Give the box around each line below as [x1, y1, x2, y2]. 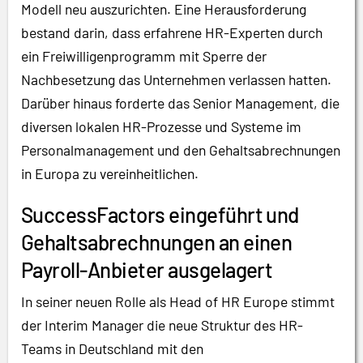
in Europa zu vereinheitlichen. [21, 164, 199, 182]
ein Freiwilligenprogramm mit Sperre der [21, 47, 267, 65]
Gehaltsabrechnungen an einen [21, 229, 293, 255]
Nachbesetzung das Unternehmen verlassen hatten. [21, 70, 331, 88]
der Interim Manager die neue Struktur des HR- [21, 316, 303, 335]
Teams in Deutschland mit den [21, 340, 203, 358]
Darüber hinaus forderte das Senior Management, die [21, 94, 340, 112]
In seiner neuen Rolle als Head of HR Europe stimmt [21, 293, 335, 311]
